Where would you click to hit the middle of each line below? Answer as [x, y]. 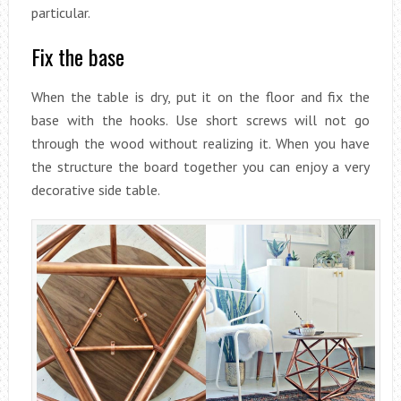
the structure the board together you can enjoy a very [200, 166]
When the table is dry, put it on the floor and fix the [200, 96]
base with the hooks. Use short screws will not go [200, 119]
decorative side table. [95, 189]
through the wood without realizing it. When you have [200, 143]
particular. [60, 12]
